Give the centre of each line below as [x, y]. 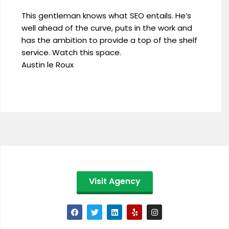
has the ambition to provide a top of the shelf [109, 40]
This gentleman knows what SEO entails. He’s [106, 16]
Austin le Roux [48, 65]
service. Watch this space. [71, 52]
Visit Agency [114, 181]
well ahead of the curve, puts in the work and [107, 28]
